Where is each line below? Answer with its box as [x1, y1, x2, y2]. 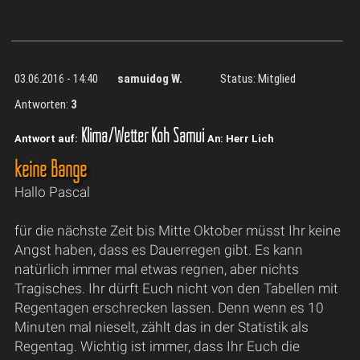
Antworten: [14, 97, 71, 112]
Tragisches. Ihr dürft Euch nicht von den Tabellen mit [14, 280, 338, 297]
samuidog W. [117, 72, 183, 87]
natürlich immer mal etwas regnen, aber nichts [14, 260, 299, 277]
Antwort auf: [14, 132, 78, 145]
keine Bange [14, 153, 87, 182]
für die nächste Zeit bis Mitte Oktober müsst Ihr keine [14, 222, 341, 239]
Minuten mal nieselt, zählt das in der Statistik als [14, 318, 309, 335]
